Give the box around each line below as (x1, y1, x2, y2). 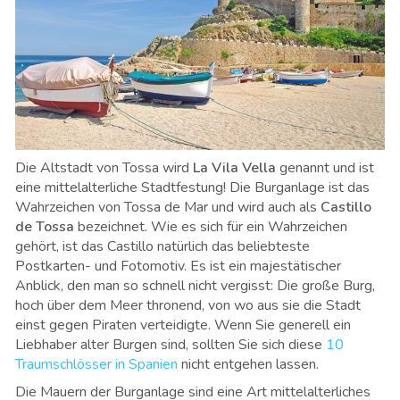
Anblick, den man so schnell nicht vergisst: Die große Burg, (15, 275, 375, 296)
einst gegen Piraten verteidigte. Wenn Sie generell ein (15, 314, 351, 335)
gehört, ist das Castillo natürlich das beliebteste (15, 236, 310, 256)
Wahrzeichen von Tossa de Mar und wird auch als (15, 196, 321, 217)
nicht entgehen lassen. (178, 354, 319, 374)
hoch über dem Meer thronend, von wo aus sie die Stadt (15, 295, 361, 315)
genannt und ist (276, 157, 374, 178)
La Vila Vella (193, 157, 276, 178)
